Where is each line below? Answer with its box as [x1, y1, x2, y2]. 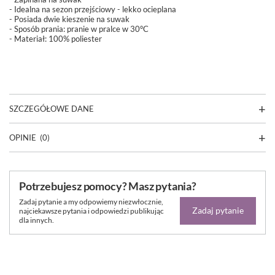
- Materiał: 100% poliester [9, 33, 102, 44]
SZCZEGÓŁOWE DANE [9, 103, 94, 114]
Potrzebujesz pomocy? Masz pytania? [19, 179, 196, 193]
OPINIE [9, 132, 36, 142]
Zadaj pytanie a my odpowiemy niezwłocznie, [19, 196, 163, 206]
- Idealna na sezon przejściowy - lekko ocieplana [9, 4, 176, 14]
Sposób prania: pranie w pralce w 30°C [14, 23, 149, 34]
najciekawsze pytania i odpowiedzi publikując [19, 206, 164, 215]
